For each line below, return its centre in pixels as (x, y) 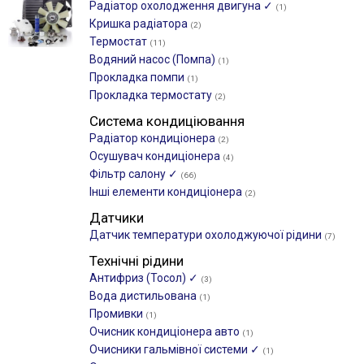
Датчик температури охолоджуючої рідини (207, 235)
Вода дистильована (144, 296)
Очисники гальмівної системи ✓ (176, 349)
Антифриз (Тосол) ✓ (145, 278)
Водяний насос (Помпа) (154, 59)
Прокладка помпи (138, 77)
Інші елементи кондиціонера (167, 192)
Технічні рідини (136, 261)
